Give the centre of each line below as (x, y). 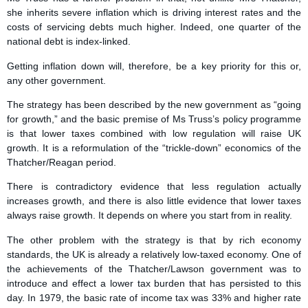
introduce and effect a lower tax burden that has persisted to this (154, 283)
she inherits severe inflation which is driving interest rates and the (154, 13)
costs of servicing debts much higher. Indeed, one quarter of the (154, 27)
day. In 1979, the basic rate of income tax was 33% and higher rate (154, 297)
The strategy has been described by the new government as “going (154, 104)
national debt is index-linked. (69, 42)
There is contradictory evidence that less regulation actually (154, 187)
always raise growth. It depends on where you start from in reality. (150, 216)
